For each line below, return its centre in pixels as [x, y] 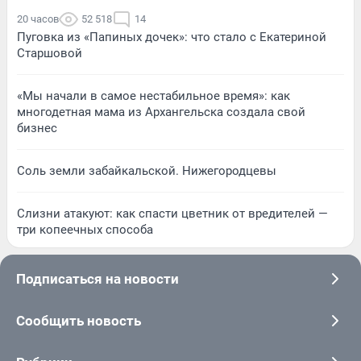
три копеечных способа [85, 229]
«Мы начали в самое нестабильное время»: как [154, 95]
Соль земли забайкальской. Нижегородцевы [147, 170]
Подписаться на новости [98, 278]
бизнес [37, 128]
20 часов [38, 19]
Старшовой [50, 53]
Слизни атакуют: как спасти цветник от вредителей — [172, 213]
